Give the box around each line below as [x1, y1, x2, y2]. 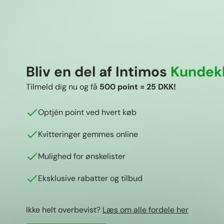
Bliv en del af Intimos [26, 62, 170, 81]
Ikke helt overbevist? [26, 204, 102, 215]
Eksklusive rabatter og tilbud [38, 173, 142, 184]
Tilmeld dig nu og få [26, 81, 99, 92]
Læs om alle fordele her [102, 204, 188, 215]
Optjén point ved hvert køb [38, 107, 136, 118]
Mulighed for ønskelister [38, 151, 125, 162]
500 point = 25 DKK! [99, 81, 176, 92]
